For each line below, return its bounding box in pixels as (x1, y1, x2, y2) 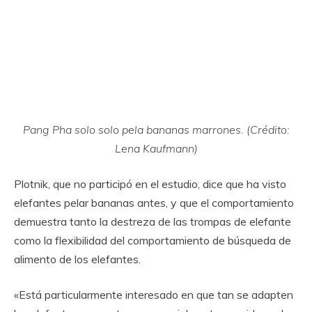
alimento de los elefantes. (14, 252, 141, 266)
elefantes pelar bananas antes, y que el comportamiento (14, 196, 294, 210)
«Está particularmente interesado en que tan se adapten (14, 288, 293, 302)
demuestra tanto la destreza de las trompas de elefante (14, 214, 291, 228)
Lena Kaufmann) (114, 141, 198, 155)
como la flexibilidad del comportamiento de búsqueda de (14, 233, 291, 247)
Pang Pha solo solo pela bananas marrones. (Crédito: (22, 123, 290, 136)
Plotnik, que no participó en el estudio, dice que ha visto (14, 177, 286, 191)
